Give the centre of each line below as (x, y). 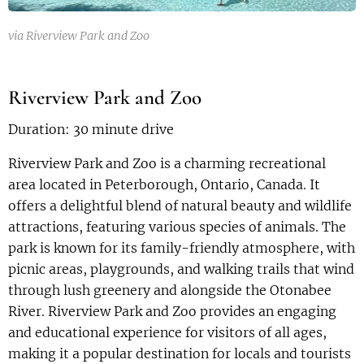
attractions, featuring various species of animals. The (177, 226)
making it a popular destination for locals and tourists (180, 353)
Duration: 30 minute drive (91, 129)
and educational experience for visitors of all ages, (167, 332)
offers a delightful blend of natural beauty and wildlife (180, 205)
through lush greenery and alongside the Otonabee (170, 290)
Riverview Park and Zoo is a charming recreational (167, 163)
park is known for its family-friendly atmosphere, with (182, 247)
